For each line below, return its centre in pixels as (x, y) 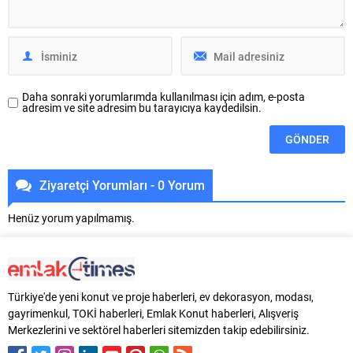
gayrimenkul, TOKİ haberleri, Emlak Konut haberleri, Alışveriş (153, 314)
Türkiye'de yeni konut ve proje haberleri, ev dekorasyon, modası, (161, 297)
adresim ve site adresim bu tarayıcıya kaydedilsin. (142, 108)
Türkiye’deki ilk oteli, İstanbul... (81, 11)
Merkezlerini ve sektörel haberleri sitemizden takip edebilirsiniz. (159, 330)
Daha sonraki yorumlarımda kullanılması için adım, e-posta (163, 97)
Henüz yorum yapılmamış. (71, 218)
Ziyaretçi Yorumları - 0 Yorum (122, 185)
